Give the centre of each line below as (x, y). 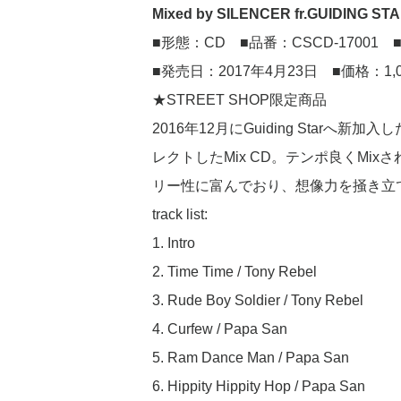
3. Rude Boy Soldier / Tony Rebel (258, 301)
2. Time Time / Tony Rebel (235, 272)
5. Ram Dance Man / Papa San (251, 358)
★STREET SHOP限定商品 (239, 100)
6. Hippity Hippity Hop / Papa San (259, 387)
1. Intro (174, 243)
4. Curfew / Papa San (220, 329)
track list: (180, 215)
